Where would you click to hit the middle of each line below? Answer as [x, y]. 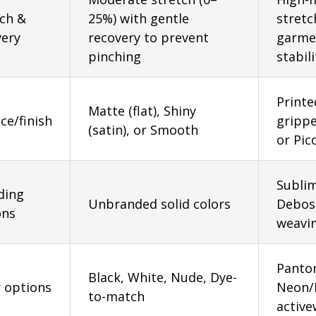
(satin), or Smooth [143, 129]
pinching [115, 56]
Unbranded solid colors [159, 203]
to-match [116, 296]
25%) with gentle [139, 18]
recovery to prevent [148, 37]
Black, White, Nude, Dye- [163, 277]
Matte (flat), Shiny [142, 110]
